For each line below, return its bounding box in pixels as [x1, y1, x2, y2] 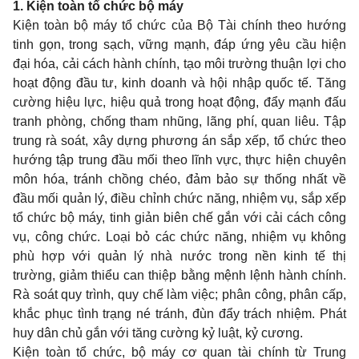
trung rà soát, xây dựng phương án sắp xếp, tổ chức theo [13, 134, 346, 147]
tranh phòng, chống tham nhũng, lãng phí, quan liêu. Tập [13, 115, 346, 128]
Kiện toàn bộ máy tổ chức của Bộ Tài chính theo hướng [13, 18, 346, 32]
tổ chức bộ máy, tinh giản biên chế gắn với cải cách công [13, 211, 346, 224]
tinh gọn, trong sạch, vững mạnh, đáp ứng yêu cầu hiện [13, 38, 346, 51]
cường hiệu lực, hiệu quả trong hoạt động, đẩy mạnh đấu [13, 95, 346, 109]
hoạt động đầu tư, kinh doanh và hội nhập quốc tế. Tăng [13, 76, 346, 90]
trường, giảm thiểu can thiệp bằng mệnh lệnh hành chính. [13, 268, 346, 282]
